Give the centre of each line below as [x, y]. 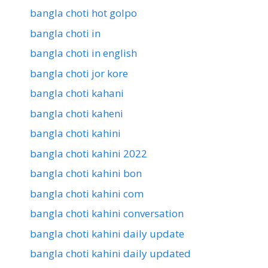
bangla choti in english [83, 53]
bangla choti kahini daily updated [110, 254]
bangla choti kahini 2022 [89, 153]
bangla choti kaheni [77, 113]
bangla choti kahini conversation [107, 214]
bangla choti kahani [77, 93]
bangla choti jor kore [79, 73]
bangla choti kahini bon [86, 173]
